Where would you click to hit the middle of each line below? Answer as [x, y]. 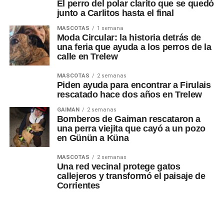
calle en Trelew [87, 56]
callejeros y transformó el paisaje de [131, 176]
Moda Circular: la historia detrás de [129, 37]
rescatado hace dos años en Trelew [129, 94]
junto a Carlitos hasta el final [115, 13]
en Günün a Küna [93, 138]
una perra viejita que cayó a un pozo [131, 128]
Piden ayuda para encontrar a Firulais [134, 85]
